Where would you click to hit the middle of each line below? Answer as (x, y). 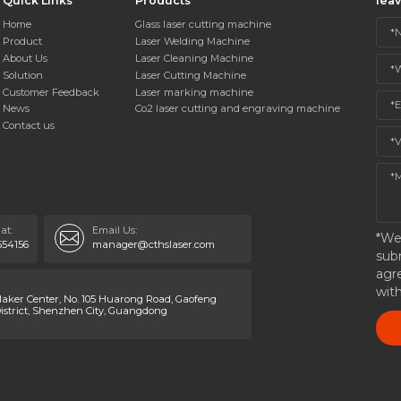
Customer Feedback (51, 92)
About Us (26, 58)
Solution (23, 75)
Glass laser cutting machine (204, 25)
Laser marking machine (195, 92)
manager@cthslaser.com (157, 244)
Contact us (29, 126)
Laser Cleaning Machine (195, 58)
